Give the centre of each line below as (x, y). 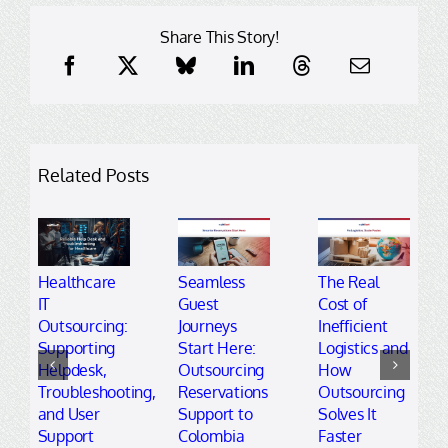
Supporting (76, 348)
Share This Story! (220, 37)
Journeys (207, 326)
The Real (349, 282)
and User (68, 414)
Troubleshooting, (96, 392)
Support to (215, 414)
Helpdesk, (72, 370)
